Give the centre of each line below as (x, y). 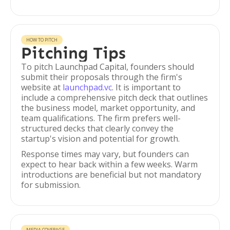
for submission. (51, 185)
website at (42, 87)
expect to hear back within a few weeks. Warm (109, 164)
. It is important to (146, 87)
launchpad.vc (87, 87)
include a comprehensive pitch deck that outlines (114, 98)
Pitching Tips (73, 53)
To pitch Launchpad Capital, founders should (108, 67)
